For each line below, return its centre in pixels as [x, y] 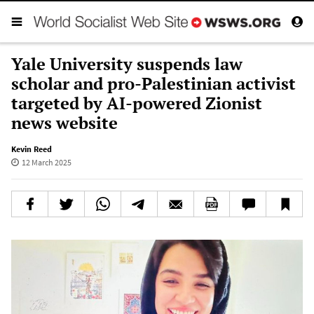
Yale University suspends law [127, 63]
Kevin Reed [32, 149]
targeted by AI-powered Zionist [137, 103]
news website [64, 122]
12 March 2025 [46, 162]
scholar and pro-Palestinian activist [153, 83]
